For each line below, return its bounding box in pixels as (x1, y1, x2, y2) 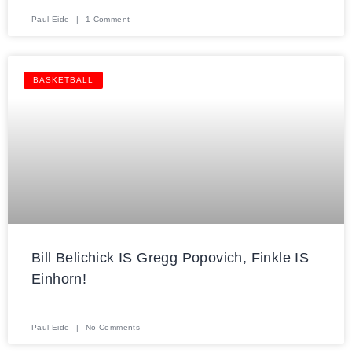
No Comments (82, 322, 141, 332)
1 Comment (82, 14, 130, 24)
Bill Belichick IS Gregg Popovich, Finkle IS (31, 249, 310, 266)
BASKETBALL (33, 75, 93, 84)
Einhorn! (31, 270, 87, 287)
